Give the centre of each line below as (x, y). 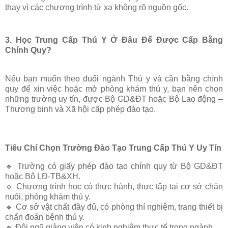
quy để (19, 89)
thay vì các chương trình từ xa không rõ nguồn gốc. (97, 8)
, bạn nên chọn (195, 89)
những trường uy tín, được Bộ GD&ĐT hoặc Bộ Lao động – (114, 99)
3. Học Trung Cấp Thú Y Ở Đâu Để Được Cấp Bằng (114, 40)
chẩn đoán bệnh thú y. (45, 217)
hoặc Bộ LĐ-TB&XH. (43, 176)
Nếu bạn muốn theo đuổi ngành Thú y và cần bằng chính (114, 79)
